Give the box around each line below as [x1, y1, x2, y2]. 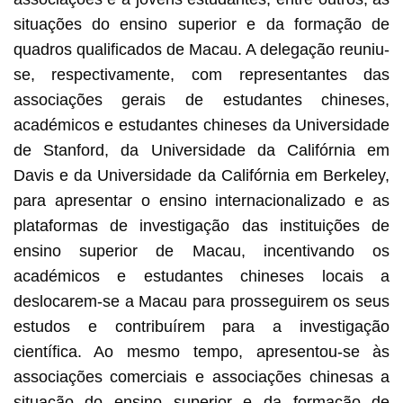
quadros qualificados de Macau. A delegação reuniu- [13, 40, 390, 58]
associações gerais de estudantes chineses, [13, 90, 390, 109]
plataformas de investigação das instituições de [13, 216, 390, 235]
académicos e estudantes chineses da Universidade [13, 115, 390, 134]
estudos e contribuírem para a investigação [13, 317, 390, 336]
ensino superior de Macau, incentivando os [13, 241, 390, 260]
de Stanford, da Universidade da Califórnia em [13, 140, 390, 159]
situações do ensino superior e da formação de [13, 14, 390, 33]
